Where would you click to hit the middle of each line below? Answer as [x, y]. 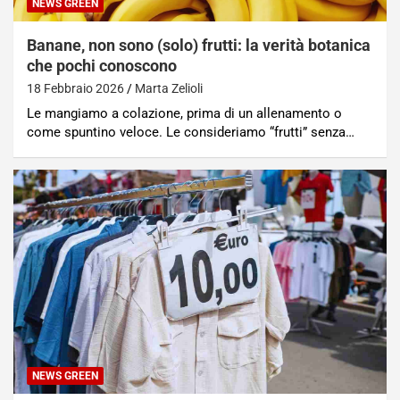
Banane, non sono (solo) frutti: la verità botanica [199, 46]
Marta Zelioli [169, 89]
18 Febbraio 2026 [75, 89]
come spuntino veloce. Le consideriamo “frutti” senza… [191, 133]
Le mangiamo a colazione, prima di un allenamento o [184, 114]
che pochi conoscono [102, 66]
